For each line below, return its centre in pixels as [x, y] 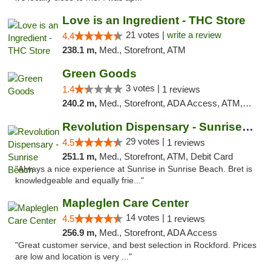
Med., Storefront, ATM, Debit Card [166, 156]
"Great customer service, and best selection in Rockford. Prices [136, 245]
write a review [194, 35]
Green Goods [99, 73]
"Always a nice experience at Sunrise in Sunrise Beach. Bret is [134, 169]
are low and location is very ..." [73, 257]
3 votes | [144, 88]
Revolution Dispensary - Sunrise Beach [247, 127]
